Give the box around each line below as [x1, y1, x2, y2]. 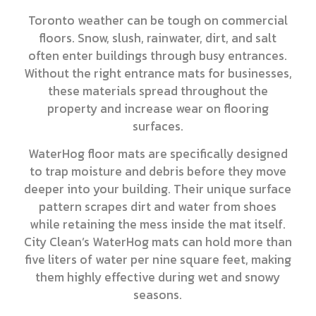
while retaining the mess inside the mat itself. [30, 215, 286, 234]
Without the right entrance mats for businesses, [23, 63, 292, 83]
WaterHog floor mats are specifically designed [28, 145, 288, 164]
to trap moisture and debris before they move [29, 162, 286, 181]
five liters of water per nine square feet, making [24, 250, 291, 269]
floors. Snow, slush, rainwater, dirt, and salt [39, 28, 277, 47]
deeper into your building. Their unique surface [24, 180, 292, 199]
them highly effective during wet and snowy [35, 268, 281, 287]
